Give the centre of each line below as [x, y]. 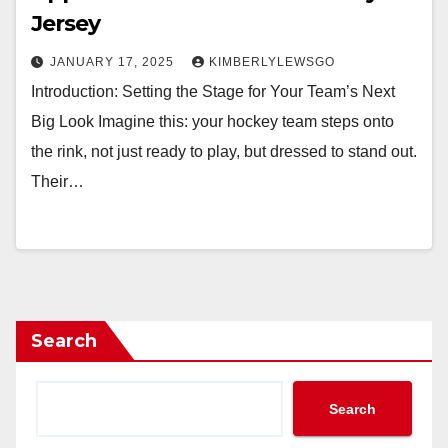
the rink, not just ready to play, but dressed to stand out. [224, 151]
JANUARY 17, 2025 [114, 62]
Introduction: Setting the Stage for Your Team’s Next [213, 91]
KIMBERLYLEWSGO [272, 62]
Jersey [65, 23]
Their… [57, 181]
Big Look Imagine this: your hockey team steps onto [212, 121]
